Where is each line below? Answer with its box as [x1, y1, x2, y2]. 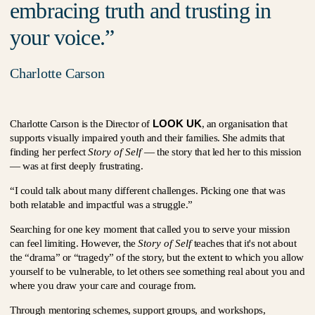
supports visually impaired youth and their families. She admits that [10, 132, 285, 143]
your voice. [10, 25, 105, 50]
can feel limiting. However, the [10, 238, 139, 249]
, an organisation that [201, 118, 288, 129]
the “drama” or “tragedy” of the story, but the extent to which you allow [10, 252, 304, 263]
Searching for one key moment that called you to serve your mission [10, 224, 290, 235]
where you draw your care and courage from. [10, 280, 199, 291]
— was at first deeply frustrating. [10, 160, 146, 172]
